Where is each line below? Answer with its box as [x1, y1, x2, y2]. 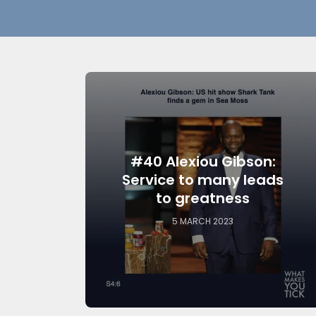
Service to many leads [122, 169, 284, 190]
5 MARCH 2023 [172, 215, 234, 228]
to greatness [156, 188, 250, 208]
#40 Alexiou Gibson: [130, 151, 276, 171]
